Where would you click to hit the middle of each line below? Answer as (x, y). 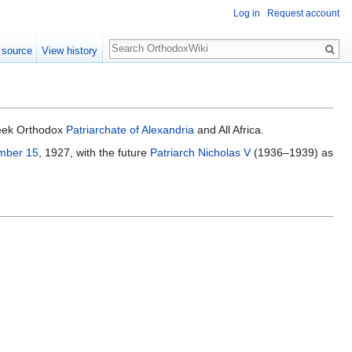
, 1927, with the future (94, 153)
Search (135, 40)
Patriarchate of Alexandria (130, 130)
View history (70, 51)
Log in (247, 14)
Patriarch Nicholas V (200, 153)
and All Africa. (229, 130)
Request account (303, 14)
